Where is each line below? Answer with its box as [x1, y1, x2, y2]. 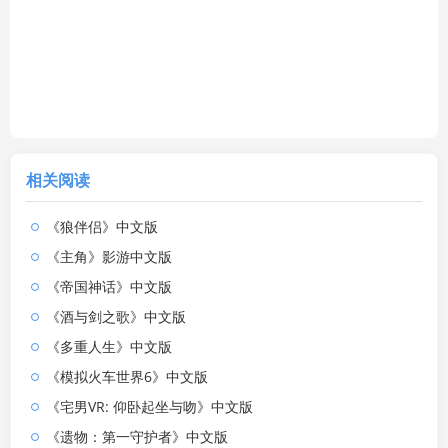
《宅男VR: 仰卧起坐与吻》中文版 [46, 396, 253, 416]
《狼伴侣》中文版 [46, 216, 158, 236]
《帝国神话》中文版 [46, 276, 172, 296]
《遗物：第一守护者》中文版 [46, 426, 228, 446]
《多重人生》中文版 [46, 336, 172, 356]
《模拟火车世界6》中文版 [46, 366, 208, 386]
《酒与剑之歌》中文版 [46, 306, 186, 326]
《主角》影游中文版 [46, 246, 172, 266]
